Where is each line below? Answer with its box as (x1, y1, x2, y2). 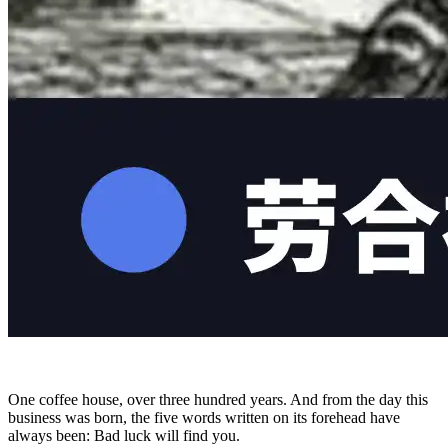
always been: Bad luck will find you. (8, 426, 240, 444)
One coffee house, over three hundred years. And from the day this (8, 390, 428, 408)
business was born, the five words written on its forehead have (8, 408, 400, 426)
